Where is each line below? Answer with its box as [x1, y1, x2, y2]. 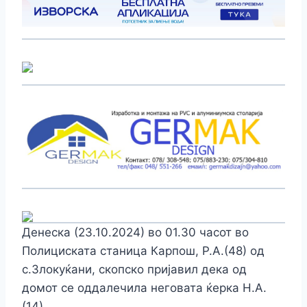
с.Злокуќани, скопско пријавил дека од [22, 262, 247, 276]
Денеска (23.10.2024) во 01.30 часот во [22, 225, 249, 239]
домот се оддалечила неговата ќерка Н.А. [22, 280, 267, 295]
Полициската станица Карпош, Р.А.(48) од [22, 243, 265, 258]
